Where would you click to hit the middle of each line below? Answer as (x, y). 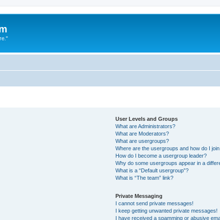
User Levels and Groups (147, 119)
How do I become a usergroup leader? (161, 155)
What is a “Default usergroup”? (152, 170)
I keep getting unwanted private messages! (167, 210)
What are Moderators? (142, 133)
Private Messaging (139, 196)
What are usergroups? (142, 141)
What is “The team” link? (145, 178)
